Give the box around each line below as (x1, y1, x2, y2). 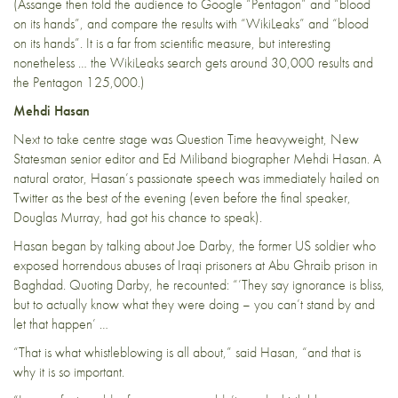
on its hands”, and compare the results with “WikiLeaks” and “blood (13, 13, 369, 33)
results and (314, 52, 373, 72)
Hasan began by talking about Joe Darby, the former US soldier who (13, 235, 376, 255)
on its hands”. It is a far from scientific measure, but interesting (13, 33, 330, 52)
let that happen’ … (13, 314, 108, 333)
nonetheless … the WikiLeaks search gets (13, 52, 230, 72)
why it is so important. (13, 362, 124, 381)
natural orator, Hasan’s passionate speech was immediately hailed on (13, 168, 379, 187)
